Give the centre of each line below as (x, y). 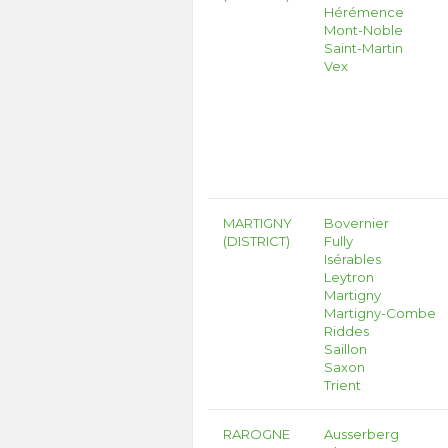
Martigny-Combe (380, 313)
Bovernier (357, 223)
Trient (343, 385)
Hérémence (364, 12)
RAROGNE (256, 434)
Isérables (353, 259)
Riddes (347, 331)
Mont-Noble (364, 30)
